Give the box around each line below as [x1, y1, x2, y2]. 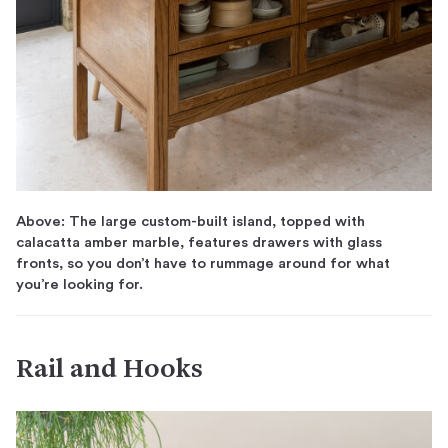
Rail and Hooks [16, 356, 203, 385]
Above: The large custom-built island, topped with [16, 213, 365, 229]
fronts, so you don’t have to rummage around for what [16, 255, 390, 271]
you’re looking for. [16, 276, 143, 292]
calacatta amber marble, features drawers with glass [16, 234, 382, 250]
